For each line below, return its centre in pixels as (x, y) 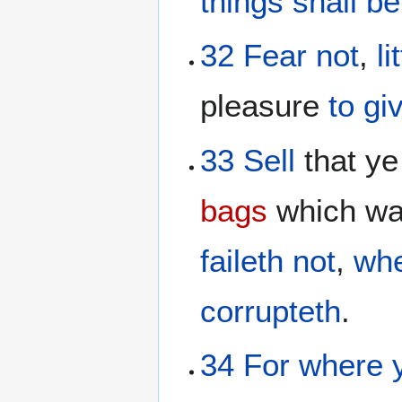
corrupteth (271, 310)
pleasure (265, 106)
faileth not (268, 260)
